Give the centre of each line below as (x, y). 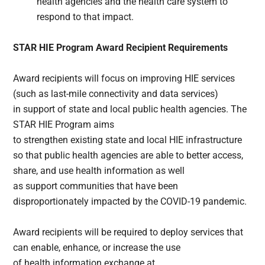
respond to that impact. (85, 17)
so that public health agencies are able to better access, (128, 156)
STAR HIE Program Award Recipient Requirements (121, 48)
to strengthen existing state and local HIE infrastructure (128, 140)
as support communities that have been (96, 186)
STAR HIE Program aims (64, 125)
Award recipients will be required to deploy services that (128, 232)
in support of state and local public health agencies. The (130, 109)
